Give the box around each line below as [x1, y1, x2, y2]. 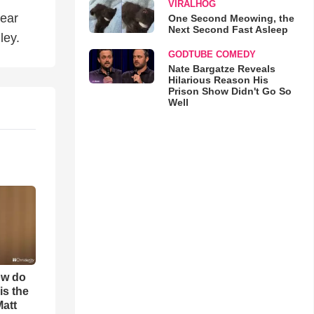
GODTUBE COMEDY [168, 49, 256, 60]
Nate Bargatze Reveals [168, 63, 275, 74]
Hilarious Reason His [168, 74, 268, 86]
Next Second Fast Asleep [168, 24, 288, 35]
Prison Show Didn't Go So [168, 86, 292, 97]
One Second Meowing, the [168, 13, 294, 24]
